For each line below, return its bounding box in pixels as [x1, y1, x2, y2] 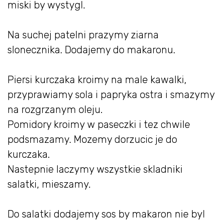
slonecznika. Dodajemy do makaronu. [7, 44, 175, 56]
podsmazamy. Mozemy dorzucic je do [7, 133, 177, 146]
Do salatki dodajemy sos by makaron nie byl [7, 208, 205, 221]
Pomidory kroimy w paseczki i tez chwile [7, 118, 190, 131]
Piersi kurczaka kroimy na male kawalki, [7, 74, 187, 86]
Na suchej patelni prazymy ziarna [7, 29, 159, 41]
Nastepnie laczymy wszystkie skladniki [7, 163, 183, 176]
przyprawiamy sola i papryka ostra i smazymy [7, 89, 215, 101]
